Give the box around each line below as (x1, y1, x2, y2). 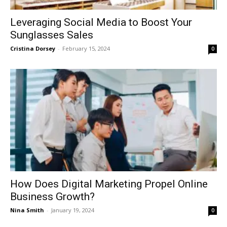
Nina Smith (10, 206, 44, 214)
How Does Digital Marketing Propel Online (10, 177, 208, 190)
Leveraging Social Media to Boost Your (10, 16, 192, 29)
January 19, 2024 (51, 206, 94, 214)
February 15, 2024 (62, 45, 110, 53)
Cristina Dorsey (10, 45, 55, 53)
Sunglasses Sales (10, 29, 93, 42)
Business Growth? (10, 190, 95, 203)
